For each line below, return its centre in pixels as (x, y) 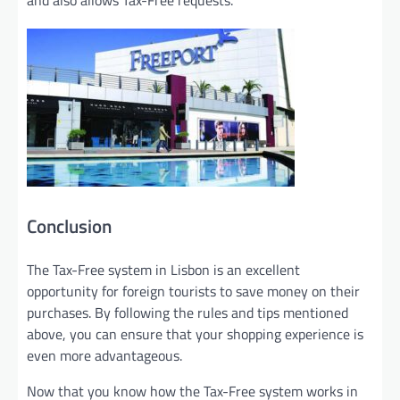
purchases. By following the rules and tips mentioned (187, 312)
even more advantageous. (104, 355)
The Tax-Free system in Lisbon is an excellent (163, 269)
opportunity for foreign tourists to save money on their (193, 291)
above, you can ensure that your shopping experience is (195, 333)
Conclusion (69, 226)
